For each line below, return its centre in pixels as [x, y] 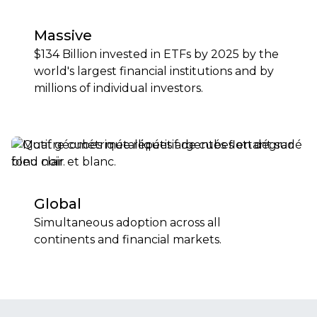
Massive [63, 35]
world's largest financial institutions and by [154, 71]
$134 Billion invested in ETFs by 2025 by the [156, 54]
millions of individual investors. [119, 88]
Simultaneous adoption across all [127, 223]
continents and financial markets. [128, 240]
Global [58, 204]
